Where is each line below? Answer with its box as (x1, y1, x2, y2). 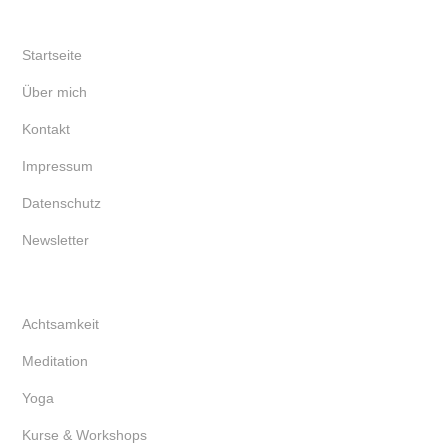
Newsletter (22, 231, 89, 248)
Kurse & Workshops (22, 426, 147, 443)
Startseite (22, 46, 82, 63)
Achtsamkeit (22, 315, 99, 332)
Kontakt (22, 120, 70, 137)
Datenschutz (22, 194, 101, 211)
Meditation (22, 352, 88, 369)
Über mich (22, 83, 87, 100)
